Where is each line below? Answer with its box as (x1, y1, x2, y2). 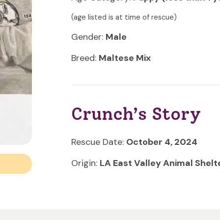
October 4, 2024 (126, 136, 197, 148)
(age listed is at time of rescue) (71, 13, 177, 22)
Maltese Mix (98, 52, 151, 64)
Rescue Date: (71, 136, 126, 148)
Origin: (71, 157, 100, 169)
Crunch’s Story (71, 104, 201, 124)
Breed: (71, 52, 99, 64)
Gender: (71, 31, 106, 43)
